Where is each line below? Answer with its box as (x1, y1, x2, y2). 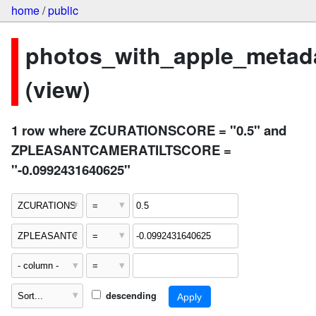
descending (102, 288, 157, 302)
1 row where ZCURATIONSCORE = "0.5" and (11, 121, 286, 140)
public (48, 2, 78, 19)
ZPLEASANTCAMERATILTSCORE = (11, 140, 231, 160)
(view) (25, 72, 90, 105)
